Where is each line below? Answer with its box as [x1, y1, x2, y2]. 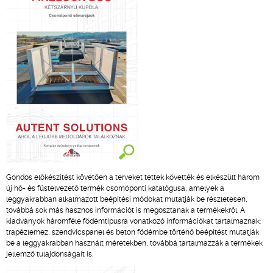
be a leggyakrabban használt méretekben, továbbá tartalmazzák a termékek [6, 239, 263, 247]
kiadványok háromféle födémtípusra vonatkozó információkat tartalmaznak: [6, 217, 261, 225]
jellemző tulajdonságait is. [6, 250, 93, 258]
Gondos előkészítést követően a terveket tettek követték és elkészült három [6, 173, 260, 182]
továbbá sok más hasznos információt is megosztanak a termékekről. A [6, 206, 245, 214]
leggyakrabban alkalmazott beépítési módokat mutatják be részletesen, [6, 195, 247, 204]
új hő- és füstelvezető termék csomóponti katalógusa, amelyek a [6, 184, 224, 193]
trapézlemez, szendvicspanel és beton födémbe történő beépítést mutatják [6, 228, 259, 236]
